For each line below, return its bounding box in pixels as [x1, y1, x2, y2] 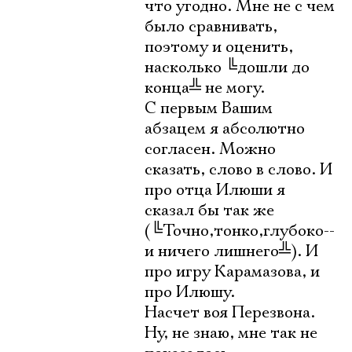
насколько [145, 57, 225, 78]
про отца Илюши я [145, 180, 285, 200]
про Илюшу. [145, 282, 235, 302]
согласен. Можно [145, 139, 276, 159]
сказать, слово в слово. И [145, 159, 332, 180]
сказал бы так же [145, 200, 274, 221]
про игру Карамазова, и [145, 262, 320, 282]
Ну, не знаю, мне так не [145, 323, 317, 343]
